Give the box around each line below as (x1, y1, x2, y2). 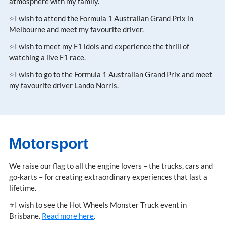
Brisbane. (9, 211, 42, 220)
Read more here (42, 211, 94, 220)
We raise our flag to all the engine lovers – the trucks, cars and (9, 161, 213, 170)
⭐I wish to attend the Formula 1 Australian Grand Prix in (9, 13, 193, 23)
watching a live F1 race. (9, 52, 86, 62)
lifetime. (9, 183, 36, 192)
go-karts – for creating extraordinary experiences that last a (9, 172, 207, 181)
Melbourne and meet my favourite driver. (9, 24, 144, 34)
